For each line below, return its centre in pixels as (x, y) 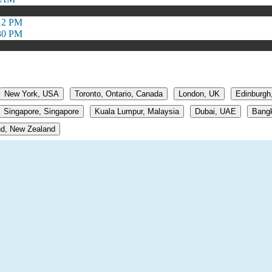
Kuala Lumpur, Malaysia (137, 112)
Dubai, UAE (216, 112)
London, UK (199, 94)
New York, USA (32, 94)
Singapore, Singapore (41, 112)
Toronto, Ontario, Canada (119, 94)
